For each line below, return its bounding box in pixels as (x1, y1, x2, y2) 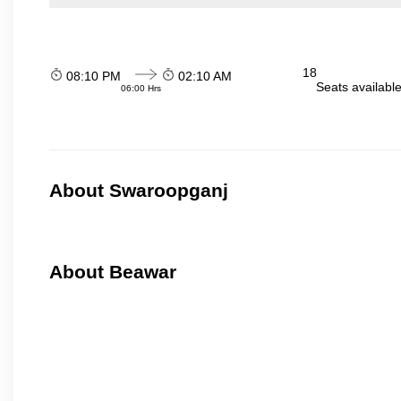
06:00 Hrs (121, 82, 161, 93)
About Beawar (49, 261, 176, 283)
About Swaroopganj (49, 180, 228, 201)
